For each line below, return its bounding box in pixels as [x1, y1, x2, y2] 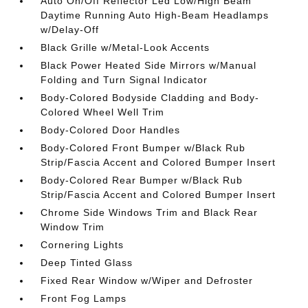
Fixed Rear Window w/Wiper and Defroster [41, 275, 254, 286]
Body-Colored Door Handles [41, 124, 181, 135]
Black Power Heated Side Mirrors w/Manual [41, 60, 257, 71]
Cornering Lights [41, 239, 124, 250]
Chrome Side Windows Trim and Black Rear [41, 207, 258, 218]
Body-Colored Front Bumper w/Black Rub [41, 142, 246, 153]
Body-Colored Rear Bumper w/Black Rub [41, 175, 243, 186]
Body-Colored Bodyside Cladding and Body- [41, 92, 260, 103]
